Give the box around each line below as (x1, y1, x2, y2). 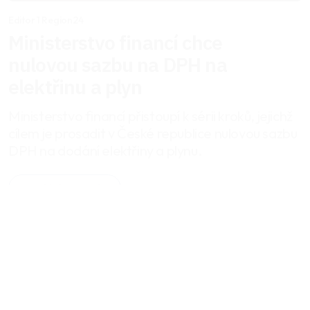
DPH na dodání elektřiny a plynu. (8, 142, 202, 160)
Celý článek (26, 182, 82, 195)
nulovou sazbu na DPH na (8, 52, 227, 78)
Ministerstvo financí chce (8, 30, 222, 56)
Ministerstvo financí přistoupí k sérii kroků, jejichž (8, 107, 293, 125)
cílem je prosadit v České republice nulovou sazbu (8, 125, 298, 143)
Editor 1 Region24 (8, 14, 84, 27)
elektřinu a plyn (8, 74, 143, 100)
